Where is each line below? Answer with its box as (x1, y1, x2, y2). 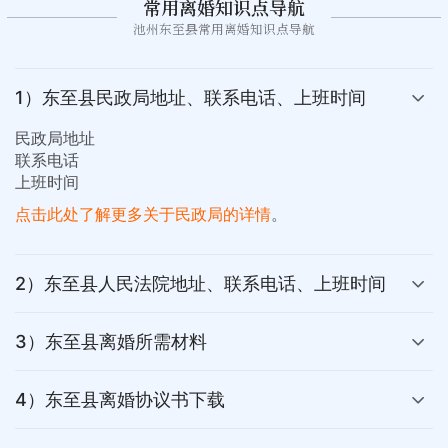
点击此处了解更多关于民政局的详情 (15, 204, 271, 225)
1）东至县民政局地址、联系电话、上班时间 (15, 87, 366, 109)
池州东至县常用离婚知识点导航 (133, 19, 315, 39)
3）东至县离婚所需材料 (15, 331, 207, 353)
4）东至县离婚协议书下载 (15, 389, 225, 411)
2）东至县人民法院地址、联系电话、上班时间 (15, 273, 386, 295)
